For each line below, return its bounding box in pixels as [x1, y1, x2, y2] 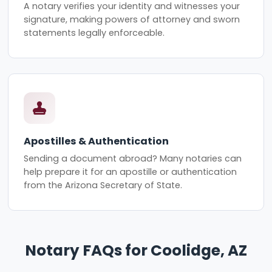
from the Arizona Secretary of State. [24, 179, 183, 192]
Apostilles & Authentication [24, 134, 169, 148]
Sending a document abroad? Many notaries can [24, 152, 242, 165]
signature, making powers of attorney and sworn [24, 13, 240, 26]
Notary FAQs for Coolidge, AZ [25, 239, 247, 261]
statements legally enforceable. [24, 27, 165, 39]
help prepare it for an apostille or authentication [24, 166, 237, 178]
